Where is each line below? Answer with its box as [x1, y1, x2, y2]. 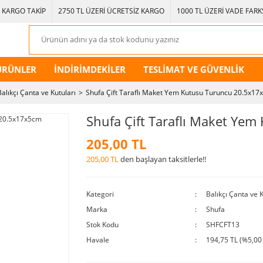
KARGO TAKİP [2, 6, 46, 16]
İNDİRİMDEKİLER [54, 63, 126, 75]
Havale [86, 234, 109, 245]
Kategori [86, 188, 114, 199]
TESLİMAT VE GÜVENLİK [143, 63, 245, 75]
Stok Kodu [86, 219, 119, 230]
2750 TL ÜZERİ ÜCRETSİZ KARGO [58, 6, 164, 16]
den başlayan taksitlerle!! [118, 153, 206, 164]
